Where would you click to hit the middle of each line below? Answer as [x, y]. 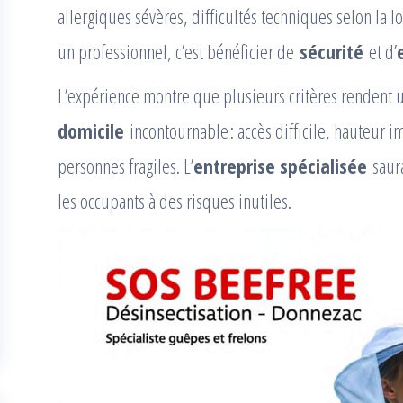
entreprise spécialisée [280, 166]
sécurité [331, 51]
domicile [91, 130]
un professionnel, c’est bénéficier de [179, 51]
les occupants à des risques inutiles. [175, 201]
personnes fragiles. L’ [125, 166]
